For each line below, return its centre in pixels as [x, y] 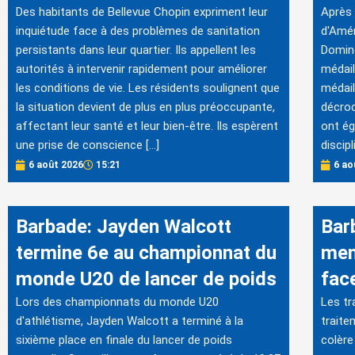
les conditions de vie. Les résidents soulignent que [148, 88]
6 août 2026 [56, 165]
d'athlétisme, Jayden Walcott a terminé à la [130, 321]
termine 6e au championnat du [146, 253]
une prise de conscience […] [88, 145]
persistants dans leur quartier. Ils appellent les [136, 50]
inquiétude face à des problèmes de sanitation [138, 31]
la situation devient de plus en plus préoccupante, [145, 107]
